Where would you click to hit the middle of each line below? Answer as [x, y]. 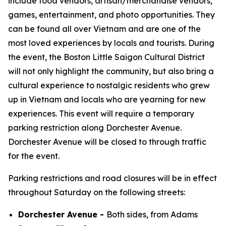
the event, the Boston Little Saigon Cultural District [106, 57]
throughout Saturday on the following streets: [97, 192]
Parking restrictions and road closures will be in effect [112, 178]
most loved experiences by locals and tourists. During [111, 43]
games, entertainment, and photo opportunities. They [111, 15]
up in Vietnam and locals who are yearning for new [107, 99]
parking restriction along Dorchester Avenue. [95, 128]
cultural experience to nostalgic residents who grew [109, 85]
